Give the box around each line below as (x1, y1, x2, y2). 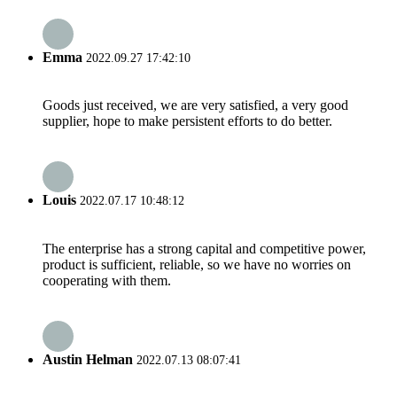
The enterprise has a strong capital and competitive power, (43, 240, 366, 256)
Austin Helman (43, 352, 133, 368)
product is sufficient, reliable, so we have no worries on (43, 256, 351, 272)
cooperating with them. (43, 272, 171, 288)
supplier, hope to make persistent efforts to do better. (43, 113, 332, 129)
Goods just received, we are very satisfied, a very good (43, 97, 348, 113)
